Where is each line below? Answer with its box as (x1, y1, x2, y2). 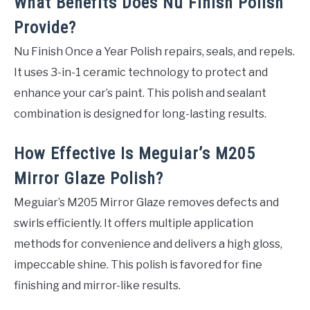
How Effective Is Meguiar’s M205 (14, 144, 255, 164)
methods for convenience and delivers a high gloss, (14, 237, 282, 251)
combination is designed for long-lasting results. (14, 107, 266, 121)
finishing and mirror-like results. (14, 279, 181, 293)
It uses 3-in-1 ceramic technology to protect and (14, 66, 268, 80)
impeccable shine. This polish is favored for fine (14, 258, 262, 272)
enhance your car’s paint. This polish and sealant (14, 86, 266, 100)
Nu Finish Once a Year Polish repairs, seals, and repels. (14, 45, 295, 59)
